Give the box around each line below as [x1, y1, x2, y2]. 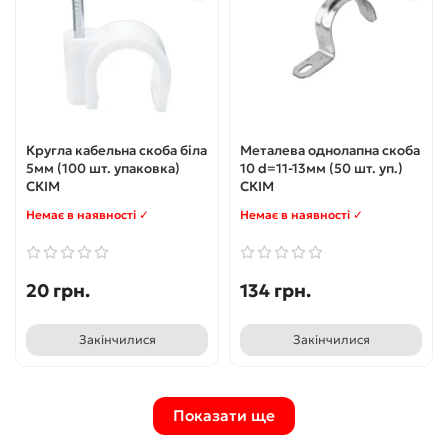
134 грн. [240, 278, 311, 302]
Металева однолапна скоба [240, 141, 420, 159]
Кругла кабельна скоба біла [26, 141, 207, 159]
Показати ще [173, 406, 275, 426]
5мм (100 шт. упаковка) [26, 159, 180, 177]
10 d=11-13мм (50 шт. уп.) [240, 159, 403, 177]
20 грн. [26, 278, 90, 302]
